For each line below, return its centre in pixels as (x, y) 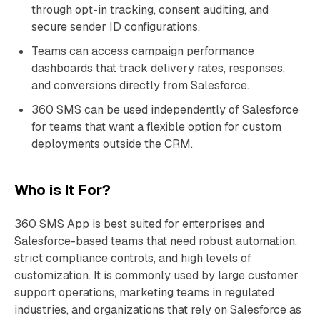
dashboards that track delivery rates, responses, (158, 68)
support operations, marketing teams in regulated (144, 292)
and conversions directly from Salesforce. (140, 85)
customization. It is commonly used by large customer (156, 275)
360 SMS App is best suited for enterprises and (139, 224)
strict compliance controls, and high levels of (133, 258)
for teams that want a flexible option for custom (156, 127)
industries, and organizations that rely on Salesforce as (158, 310)
